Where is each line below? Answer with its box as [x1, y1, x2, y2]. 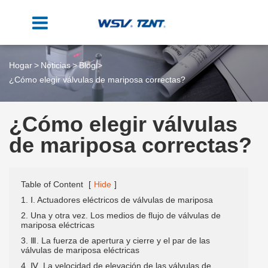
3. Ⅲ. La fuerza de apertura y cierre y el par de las [21, 235, 210, 245]
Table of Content [21, 179, 83, 189]
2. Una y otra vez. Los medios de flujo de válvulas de [21, 210, 221, 220]
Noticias [41, 60, 71, 70]
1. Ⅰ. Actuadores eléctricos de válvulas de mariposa [21, 194, 213, 205]
